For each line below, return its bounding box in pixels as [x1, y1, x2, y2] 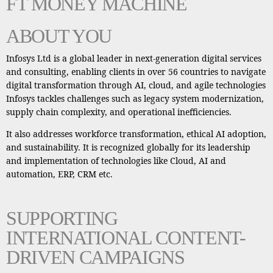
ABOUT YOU [6, 25, 112, 47]
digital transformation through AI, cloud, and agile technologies [6, 79, 266, 91]
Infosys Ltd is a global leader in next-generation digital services [6, 52, 261, 64]
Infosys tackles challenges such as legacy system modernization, [6, 93, 264, 104]
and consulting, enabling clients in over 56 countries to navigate [6, 66, 266, 77]
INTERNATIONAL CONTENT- [6, 227, 246, 249]
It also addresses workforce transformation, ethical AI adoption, [6, 128, 266, 140]
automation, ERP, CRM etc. [6, 168, 113, 180]
